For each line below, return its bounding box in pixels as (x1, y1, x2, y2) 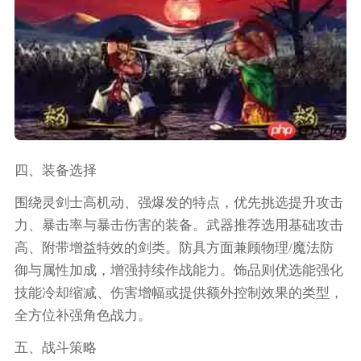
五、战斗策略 (14, 340, 97, 355)
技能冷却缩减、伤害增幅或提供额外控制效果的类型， (14, 285, 343, 301)
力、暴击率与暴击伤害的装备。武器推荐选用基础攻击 (14, 218, 343, 234)
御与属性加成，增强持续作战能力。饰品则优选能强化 (14, 263, 343, 279)
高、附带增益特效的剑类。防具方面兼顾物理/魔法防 (14, 240, 334, 256)
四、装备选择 (14, 163, 97, 179)
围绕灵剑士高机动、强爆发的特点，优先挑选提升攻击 (14, 195, 343, 211)
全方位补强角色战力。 (14, 308, 151, 324)
